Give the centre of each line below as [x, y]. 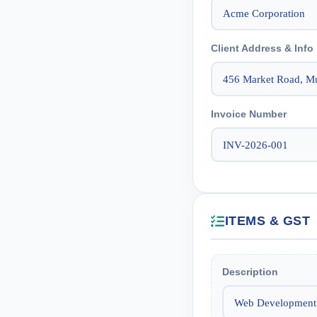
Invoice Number [249, 114]
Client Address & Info [262, 48]
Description [250, 272]
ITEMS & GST [267, 221]
